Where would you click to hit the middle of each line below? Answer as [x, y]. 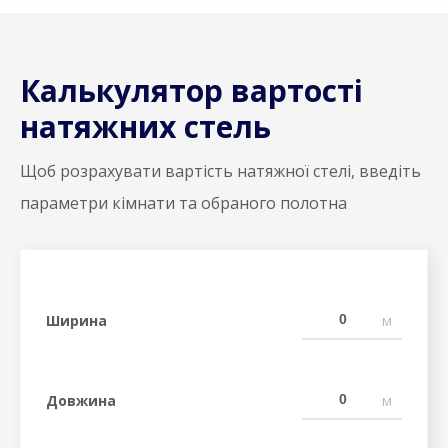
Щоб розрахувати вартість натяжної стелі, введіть [220, 171]
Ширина [76, 320]
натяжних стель [145, 126]
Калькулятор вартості [191, 90]
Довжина [81, 400]
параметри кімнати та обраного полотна [183, 203]
